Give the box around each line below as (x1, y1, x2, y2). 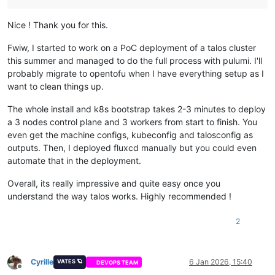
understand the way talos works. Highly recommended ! (7, 191, 231, 202)
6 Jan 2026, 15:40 (189, 257, 252, 267)
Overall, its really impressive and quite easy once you (7, 178, 220, 189)
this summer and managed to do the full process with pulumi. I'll (7, 55, 262, 66)
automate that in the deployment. (7, 155, 141, 166)
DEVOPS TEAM (96, 258, 139, 266)
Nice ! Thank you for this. (7, 20, 108, 31)
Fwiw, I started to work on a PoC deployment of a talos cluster (7, 42, 256, 53)
